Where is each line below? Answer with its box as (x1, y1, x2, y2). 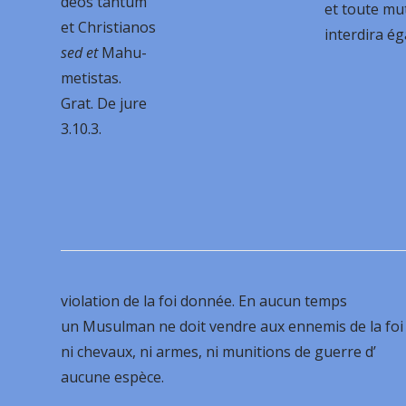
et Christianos (61, 16, 157, 37)
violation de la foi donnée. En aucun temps (61, 291, 348, 311)
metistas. (61, 67, 122, 88)
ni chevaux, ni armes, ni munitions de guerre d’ (61, 342, 377, 362)
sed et (61, 42, 99, 63)
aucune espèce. (61, 367, 165, 387)
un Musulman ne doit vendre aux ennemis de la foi (61, 316, 404, 336)
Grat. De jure (61, 92, 148, 113)
